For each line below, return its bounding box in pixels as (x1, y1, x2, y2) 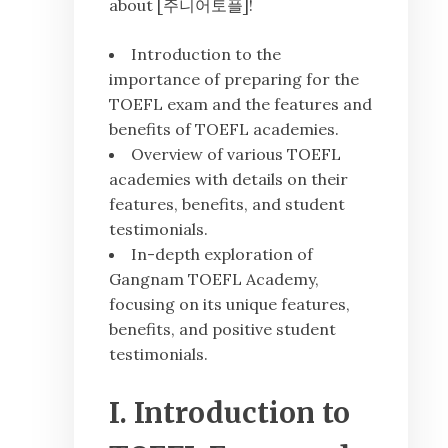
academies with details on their (109, 169, 348, 190)
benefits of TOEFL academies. (109, 119, 339, 140)
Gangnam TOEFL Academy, (109, 269, 319, 290)
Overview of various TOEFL (131, 144, 341, 165)
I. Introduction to (109, 395, 350, 432)
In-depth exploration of (131, 244, 313, 265)
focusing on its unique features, (109, 294, 350, 315)
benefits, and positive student (109, 319, 336, 340)
